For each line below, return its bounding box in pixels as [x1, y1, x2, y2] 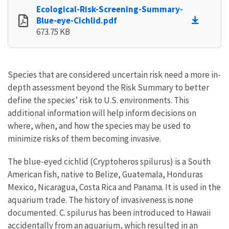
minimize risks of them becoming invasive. [8, 132, 161, 144]
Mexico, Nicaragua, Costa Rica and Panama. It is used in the [8, 181, 221, 193]
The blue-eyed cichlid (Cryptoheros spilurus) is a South [8, 155, 211, 167]
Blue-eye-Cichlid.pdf [36, 14, 117, 26]
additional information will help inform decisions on [8, 107, 196, 119]
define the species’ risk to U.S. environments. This [8, 94, 189, 106]
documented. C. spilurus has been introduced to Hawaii [8, 207, 211, 218]
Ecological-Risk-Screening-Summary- [36, 3, 183, 15]
